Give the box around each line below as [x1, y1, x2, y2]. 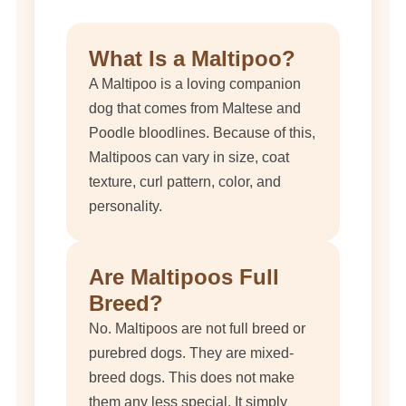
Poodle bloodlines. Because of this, [89, 125, 315, 141]
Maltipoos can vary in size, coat [89, 150, 289, 166]
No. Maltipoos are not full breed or [89, 321, 305, 337]
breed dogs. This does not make [89, 370, 295, 386]
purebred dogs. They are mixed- [89, 345, 294, 362]
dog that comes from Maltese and [89, 101, 301, 117]
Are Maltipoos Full [89, 265, 279, 290]
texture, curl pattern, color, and [89, 174, 281, 190]
